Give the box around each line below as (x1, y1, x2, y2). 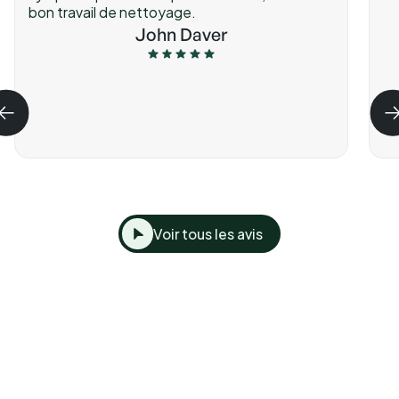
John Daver (134, 22, 227, 45)
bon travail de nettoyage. (28, 3, 197, 20)
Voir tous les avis (152, 225, 263, 243)
